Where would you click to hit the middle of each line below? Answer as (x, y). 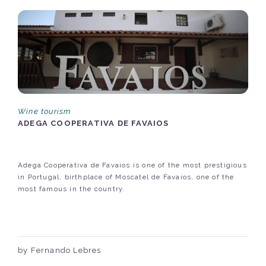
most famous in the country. (72, 189)
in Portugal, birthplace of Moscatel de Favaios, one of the (126, 177)
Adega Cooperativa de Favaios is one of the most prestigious (132, 165)
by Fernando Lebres (60, 251)
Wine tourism (45, 112)
